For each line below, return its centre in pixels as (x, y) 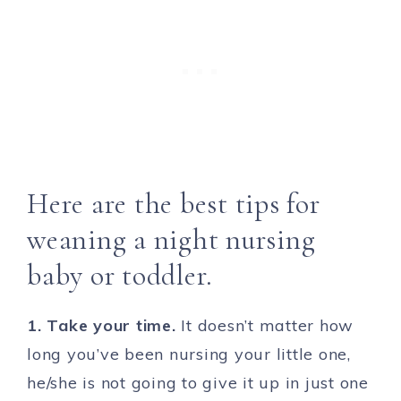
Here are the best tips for (174, 204)
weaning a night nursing (171, 240)
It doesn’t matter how (267, 326)
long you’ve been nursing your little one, (189, 354)
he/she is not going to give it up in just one (198, 383)
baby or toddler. (120, 276)
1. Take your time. (104, 326)
